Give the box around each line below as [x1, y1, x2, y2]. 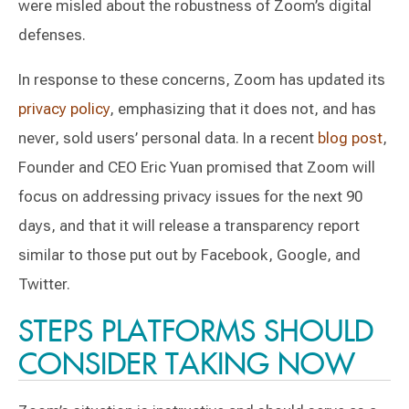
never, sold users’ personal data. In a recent [18, 129, 318, 147]
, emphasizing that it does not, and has [110, 100, 376, 118]
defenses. [18, 26, 86, 44]
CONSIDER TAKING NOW [18, 344, 355, 383]
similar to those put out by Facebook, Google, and [18, 246, 361, 264]
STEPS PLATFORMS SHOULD [18, 311, 373, 350]
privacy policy [18, 100, 110, 118]
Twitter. [18, 275, 70, 293]
